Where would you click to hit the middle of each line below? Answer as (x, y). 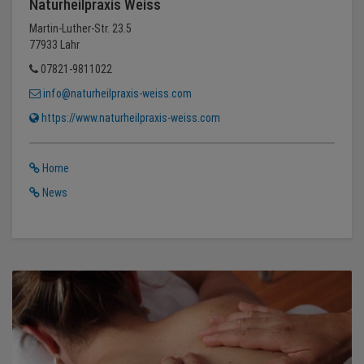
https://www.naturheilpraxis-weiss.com (129, 118)
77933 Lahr (54, 45)
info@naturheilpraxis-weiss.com (116, 94)
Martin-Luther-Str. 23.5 (80, 29)
